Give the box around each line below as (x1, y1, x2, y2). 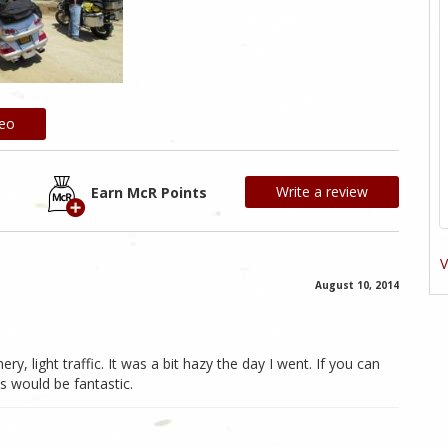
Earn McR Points (90, 183, 207, 203)
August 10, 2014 (315, 278, 399, 293)
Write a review (276, 182, 368, 202)
